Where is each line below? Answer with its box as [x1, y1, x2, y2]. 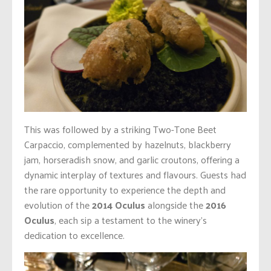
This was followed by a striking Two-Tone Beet [24, 120, 217, 138]
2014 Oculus [92, 195, 145, 214]
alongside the [145, 195, 206, 214]
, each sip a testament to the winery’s [54, 211, 207, 229]
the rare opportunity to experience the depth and [24, 180, 226, 198]
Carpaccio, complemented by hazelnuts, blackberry [24, 135, 231, 153]
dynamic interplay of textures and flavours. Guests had [24, 165, 246, 183]
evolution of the [24, 195, 92, 214]
